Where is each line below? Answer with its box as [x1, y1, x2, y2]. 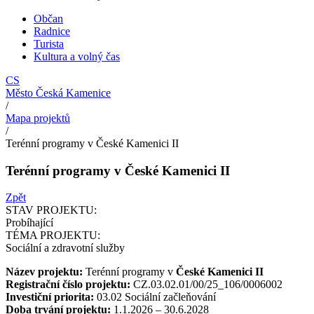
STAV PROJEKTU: [6, 204, 97, 217]
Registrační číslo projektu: [6, 278, 130, 291]
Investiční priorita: [6, 291, 97, 303]
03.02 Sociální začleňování [97, 291, 216, 303]
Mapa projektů [6, 112, 70, 124]
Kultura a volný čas [34, 50, 120, 62]
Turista [34, 38, 64, 50]
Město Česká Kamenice [6, 87, 111, 99]
